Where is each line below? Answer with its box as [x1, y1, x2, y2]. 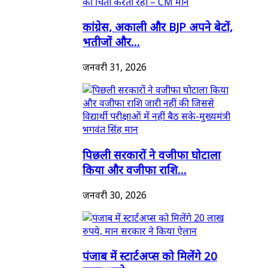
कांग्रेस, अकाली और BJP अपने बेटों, [83, 19, 233, 35]
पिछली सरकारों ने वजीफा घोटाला [83, 147, 221, 162]
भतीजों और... [83, 34, 140, 50]
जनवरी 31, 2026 [83, 60, 147, 74]
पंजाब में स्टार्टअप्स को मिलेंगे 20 [83, 248, 217, 264]
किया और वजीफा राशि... [83, 162, 187, 177]
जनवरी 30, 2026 [83, 188, 147, 202]
